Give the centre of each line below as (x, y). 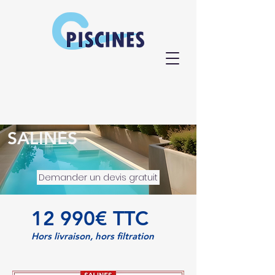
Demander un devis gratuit (98, 177)
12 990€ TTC (90, 218)
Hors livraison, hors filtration (93, 236)
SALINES (42, 138)
